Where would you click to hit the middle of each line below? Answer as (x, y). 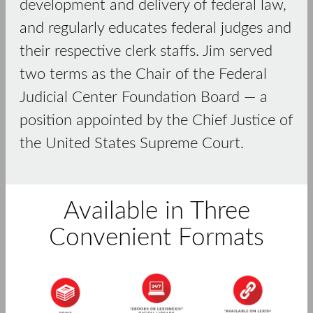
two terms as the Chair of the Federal (143, 74)
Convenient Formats (156, 238)
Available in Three (156, 212)
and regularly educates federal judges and (155, 28)
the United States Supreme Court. (132, 144)
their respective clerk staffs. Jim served (146, 51)
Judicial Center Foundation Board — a (144, 97)
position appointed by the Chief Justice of (156, 121)
